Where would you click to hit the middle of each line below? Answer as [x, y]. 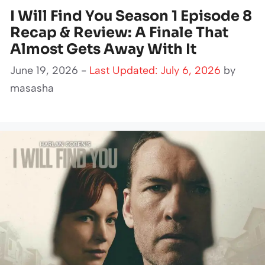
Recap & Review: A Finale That [119, 32]
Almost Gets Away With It [103, 49]
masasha [32, 88]
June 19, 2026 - [50, 70]
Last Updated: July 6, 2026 [155, 70]
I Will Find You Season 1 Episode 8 [131, 16]
